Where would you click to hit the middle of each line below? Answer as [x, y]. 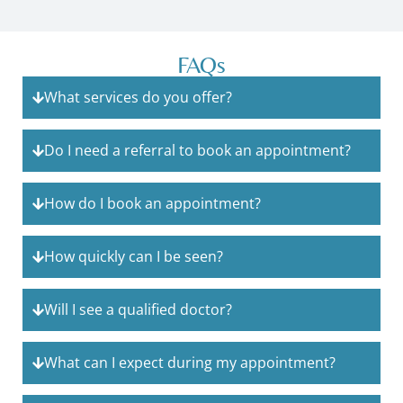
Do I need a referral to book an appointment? [198, 151]
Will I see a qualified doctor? [139, 310]
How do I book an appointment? [153, 204]
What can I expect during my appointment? [190, 363]
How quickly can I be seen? [134, 257]
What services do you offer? [139, 98]
